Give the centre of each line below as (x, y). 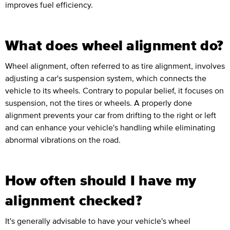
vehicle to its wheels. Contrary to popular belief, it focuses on (114, 91)
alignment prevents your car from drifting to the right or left (111, 115)
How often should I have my (101, 180)
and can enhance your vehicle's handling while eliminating (110, 128)
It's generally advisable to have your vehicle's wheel (98, 221)
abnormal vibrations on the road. (63, 140)
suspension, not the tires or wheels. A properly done (99, 103)
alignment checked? (74, 200)
